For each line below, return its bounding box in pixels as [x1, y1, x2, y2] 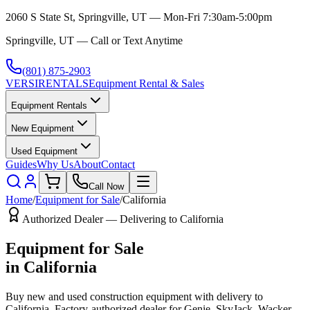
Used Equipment [11, 146, 77, 156]
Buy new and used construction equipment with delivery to [6, 290, 263, 302]
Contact [101, 158, 135, 170]
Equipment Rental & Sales [89, 77, 204, 89]
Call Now [89, 181, 124, 192]
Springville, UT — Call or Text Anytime [6, 35, 183, 46]
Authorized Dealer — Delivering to [22, 213, 180, 225]
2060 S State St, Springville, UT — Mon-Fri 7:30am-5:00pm [6, 11, 272, 23]
